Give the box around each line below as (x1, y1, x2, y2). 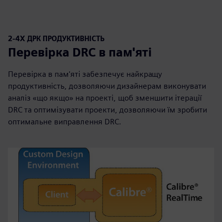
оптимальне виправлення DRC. (8, 117, 121, 126)
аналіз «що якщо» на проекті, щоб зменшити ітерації (8, 93, 202, 103)
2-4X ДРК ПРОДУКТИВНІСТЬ (8, 34, 105, 43)
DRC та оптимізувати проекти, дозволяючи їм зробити (8, 105, 207, 114)
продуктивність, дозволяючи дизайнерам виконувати (8, 81, 206, 91)
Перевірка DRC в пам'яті (8, 45, 152, 59)
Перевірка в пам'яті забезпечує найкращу (8, 69, 162, 79)
